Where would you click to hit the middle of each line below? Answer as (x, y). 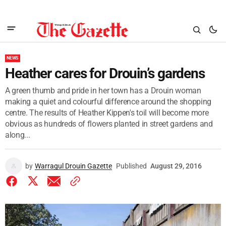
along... (18, 135)
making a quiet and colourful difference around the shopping (108, 102)
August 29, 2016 (176, 166)
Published (131, 166)
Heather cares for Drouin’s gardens (105, 73)
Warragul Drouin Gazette (73, 166)
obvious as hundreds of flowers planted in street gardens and (109, 124)
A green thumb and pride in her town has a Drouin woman (103, 91)
